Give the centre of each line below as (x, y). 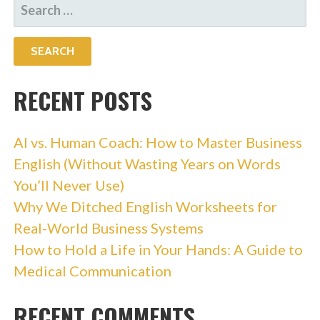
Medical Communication (92, 270)
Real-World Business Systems (108, 227)
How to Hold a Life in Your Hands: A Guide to (158, 249)
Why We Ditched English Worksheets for (145, 206)
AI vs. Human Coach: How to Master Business (157, 142)
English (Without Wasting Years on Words (147, 163)
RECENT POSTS (82, 100)
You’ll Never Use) (69, 185)
